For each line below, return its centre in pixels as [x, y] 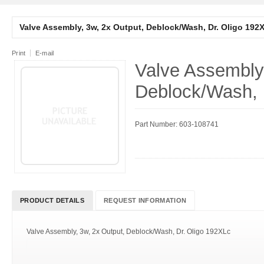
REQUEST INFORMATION [145, 200]
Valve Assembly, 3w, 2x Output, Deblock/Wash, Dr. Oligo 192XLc [128, 232]
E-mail [44, 53]
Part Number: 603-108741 [177, 124]
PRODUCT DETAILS [52, 200]
